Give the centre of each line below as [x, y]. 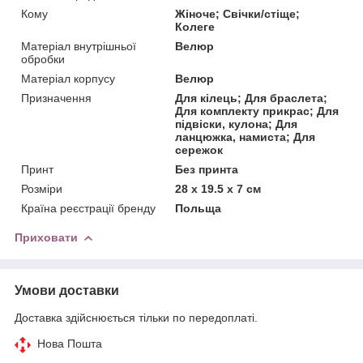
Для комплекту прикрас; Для [257, 111]
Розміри [42, 188]
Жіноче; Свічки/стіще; [238, 13]
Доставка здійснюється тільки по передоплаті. [136, 317]
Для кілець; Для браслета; [252, 98]
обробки [43, 59]
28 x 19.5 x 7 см [218, 188]
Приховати [46, 237]
